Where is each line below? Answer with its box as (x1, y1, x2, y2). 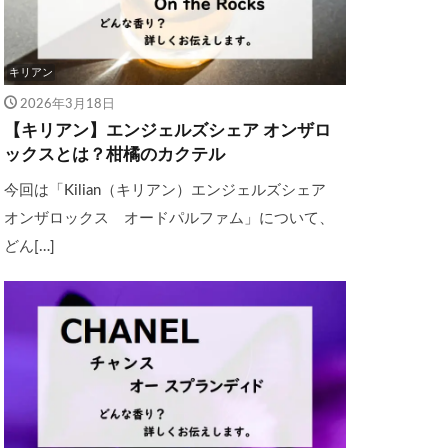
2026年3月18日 (19, 96, 115, 111)
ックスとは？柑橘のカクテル (4, 146, 225, 163)
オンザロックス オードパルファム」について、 (4, 210, 334, 226)
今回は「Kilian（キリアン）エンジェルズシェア (4, 182, 341, 198)
